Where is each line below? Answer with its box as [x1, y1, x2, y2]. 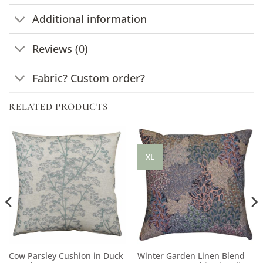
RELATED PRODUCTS [9, 101, 108, 113]
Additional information [32, 12, 147, 26]
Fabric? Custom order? [32, 70, 146, 85]
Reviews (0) [32, 41, 89, 56]
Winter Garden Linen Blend [137, 249, 245, 261]
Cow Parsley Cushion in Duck [8, 249, 123, 261]
